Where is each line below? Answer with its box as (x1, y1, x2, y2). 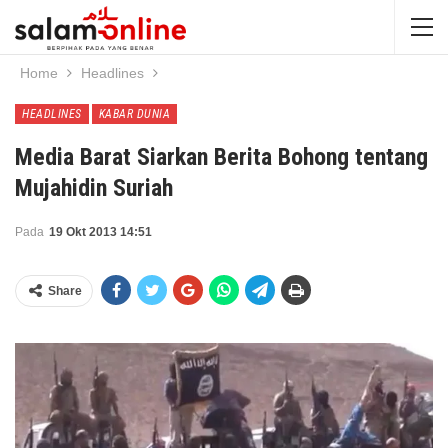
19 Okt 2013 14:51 (49, 225, 152, 239)
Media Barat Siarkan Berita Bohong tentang (15, 143, 428, 171)
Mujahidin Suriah (15, 174, 173, 202)
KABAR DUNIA (98, 107, 170, 121)
